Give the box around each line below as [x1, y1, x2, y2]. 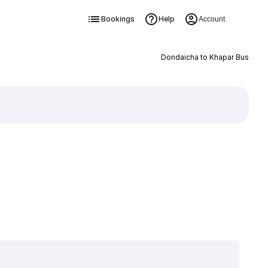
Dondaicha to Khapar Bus [160, 53, 249, 62]
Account [198, 15, 225, 23]
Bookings [100, 14, 135, 23]
